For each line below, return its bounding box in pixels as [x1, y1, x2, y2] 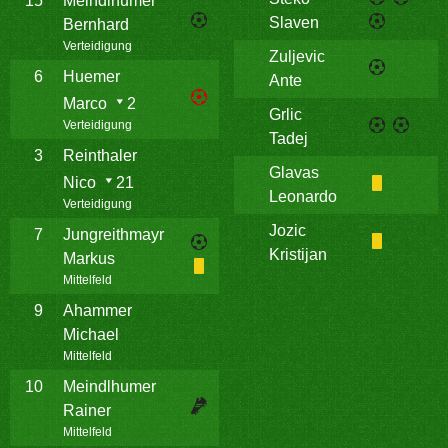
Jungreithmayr [63, 226, 164, 243]
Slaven [269, 14, 319, 31]
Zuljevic [269, 48, 325, 65]
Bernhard [63, 16, 129, 33]
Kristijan [269, 246, 327, 263]
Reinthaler [63, 147, 137, 164]
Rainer [63, 402, 111, 419]
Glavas [269, 164, 319, 181]
